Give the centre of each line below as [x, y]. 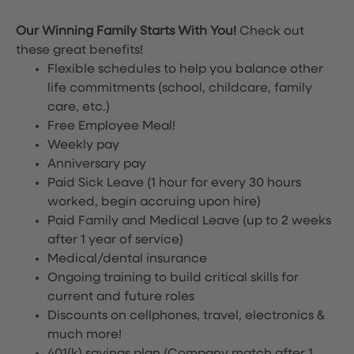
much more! [85, 335]
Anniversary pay [97, 164]
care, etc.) [79, 107]
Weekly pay [83, 145]
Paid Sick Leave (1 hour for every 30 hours [174, 183]
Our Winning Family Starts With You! [128, 32]
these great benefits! [79, 51]
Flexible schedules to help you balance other [185, 70]
